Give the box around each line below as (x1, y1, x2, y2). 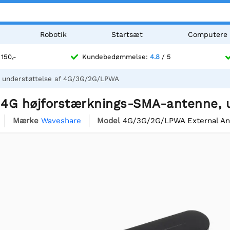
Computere (188, 30, 228, 39)
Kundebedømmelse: (82, 53, 150, 61)
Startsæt (111, 30, 143, 39)
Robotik (40, 30, 67, 39)
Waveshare (41, 116, 81, 125)
